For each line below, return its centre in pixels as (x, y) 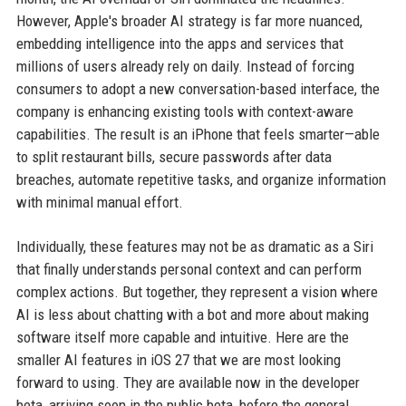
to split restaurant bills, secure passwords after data (174, 157)
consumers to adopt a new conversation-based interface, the (198, 89)
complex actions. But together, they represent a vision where (197, 292)
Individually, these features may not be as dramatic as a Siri (194, 246)
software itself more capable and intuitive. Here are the (182, 337)
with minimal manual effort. (99, 202)
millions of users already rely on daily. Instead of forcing (185, 66)
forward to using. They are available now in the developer (188, 382)
